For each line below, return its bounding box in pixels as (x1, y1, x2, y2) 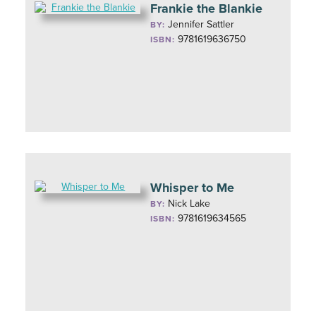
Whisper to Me (150, 180, 235, 195)
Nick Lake (168, 197, 211, 209)
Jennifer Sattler (168, 18, 235, 30)
